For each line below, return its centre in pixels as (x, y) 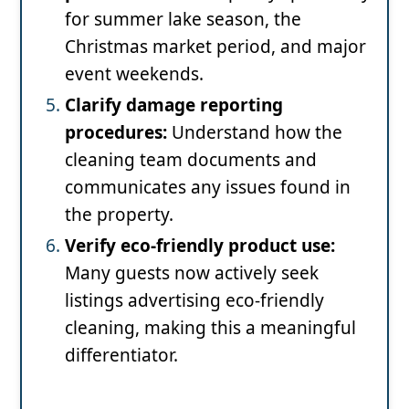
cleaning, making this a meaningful (210, 328)
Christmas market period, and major (215, 47)
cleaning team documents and (191, 160)
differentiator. (121, 356)
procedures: (118, 133)
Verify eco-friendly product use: (200, 246)
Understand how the (257, 133)
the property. (119, 215)
